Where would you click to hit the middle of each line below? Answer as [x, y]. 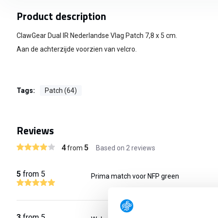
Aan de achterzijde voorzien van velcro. [76, 49]
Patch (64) [61, 91]
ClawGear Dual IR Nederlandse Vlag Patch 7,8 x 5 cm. [97, 36]
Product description [61, 16]
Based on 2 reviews [125, 148]
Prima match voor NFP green [135, 176]
